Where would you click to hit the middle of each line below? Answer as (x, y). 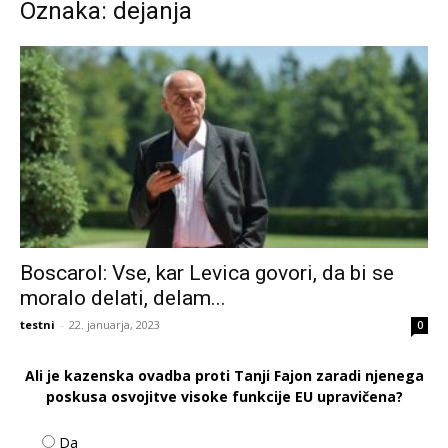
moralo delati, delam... (123, 297)
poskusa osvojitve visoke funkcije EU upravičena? (224, 396)
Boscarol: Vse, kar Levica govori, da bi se (207, 272)
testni (37, 324)
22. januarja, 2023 (114, 324)
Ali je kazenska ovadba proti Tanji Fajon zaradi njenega (224, 375)
